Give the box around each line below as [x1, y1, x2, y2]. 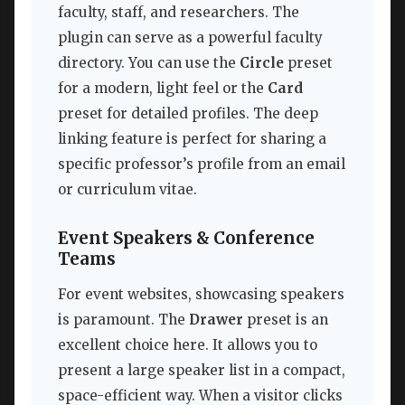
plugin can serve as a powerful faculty [58, 29, 323, 47]
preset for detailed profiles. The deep [58, 105, 318, 123]
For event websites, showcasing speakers [58, 286, 344, 304]
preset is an [243, 311, 328, 329]
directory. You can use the [58, 54, 240, 72]
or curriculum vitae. [58, 181, 197, 199]
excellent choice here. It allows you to [58, 336, 317, 354]
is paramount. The [58, 311, 189, 329]
